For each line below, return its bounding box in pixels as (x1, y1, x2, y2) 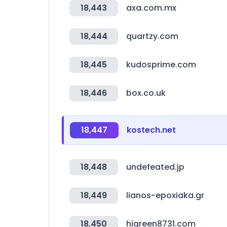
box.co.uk (126, 87, 166, 99)
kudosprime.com (126, 59, 196, 70)
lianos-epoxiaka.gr (126, 190, 204, 201)
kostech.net (127, 124, 176, 136)
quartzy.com (126, 30, 178, 42)
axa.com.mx (126, 2, 176, 14)
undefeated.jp (126, 161, 184, 173)
